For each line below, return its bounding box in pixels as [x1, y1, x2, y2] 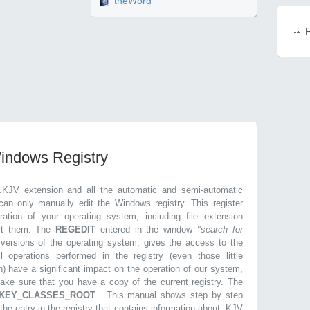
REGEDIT [55, 224, 100, 235]
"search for [197, 224, 243, 235]
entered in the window [100, 224, 197, 235]
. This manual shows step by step [99, 290, 243, 300]
